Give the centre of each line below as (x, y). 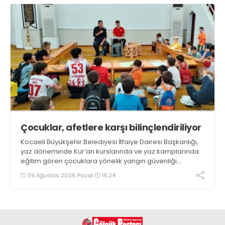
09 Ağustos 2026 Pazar (60, 175)
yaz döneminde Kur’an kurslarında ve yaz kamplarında (110, 152)
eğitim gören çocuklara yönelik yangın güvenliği (99, 161)
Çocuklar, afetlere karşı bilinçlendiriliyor (111, 128)
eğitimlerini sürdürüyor (57, 171)
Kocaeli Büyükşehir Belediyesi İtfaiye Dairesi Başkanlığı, (109, 142)
